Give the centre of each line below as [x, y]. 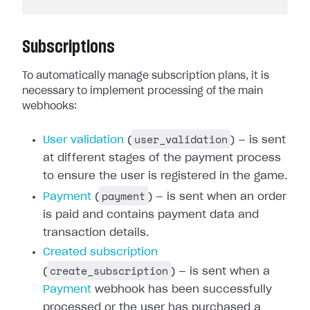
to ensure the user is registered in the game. [165, 176]
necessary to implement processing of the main [143, 91]
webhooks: [49, 107]
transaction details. [96, 233]
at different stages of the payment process [162, 158]
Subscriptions [69, 47]
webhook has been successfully [182, 290]
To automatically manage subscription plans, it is [146, 76]
